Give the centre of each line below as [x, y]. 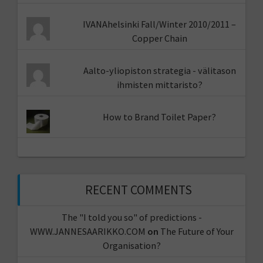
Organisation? [131, 245]
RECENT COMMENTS [139, 190]
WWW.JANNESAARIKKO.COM [87, 231]
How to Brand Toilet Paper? [160, 117]
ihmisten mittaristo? [159, 85]
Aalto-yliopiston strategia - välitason [159, 71]
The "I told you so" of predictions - [131, 217]
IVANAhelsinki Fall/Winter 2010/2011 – [160, 24]
